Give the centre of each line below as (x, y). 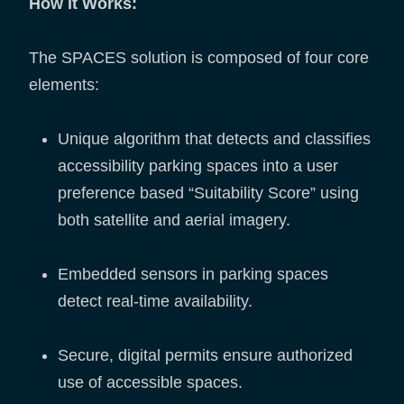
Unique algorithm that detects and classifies (214, 139)
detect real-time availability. (155, 302)
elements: (64, 85)
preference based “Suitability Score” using (208, 193)
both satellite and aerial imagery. (174, 220)
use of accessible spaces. (150, 383)
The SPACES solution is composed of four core (199, 58)
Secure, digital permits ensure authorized (205, 356)
